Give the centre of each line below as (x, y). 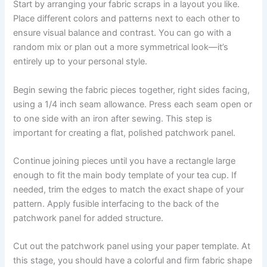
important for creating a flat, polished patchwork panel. (125, 133)
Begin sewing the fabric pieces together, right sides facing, (132, 90)
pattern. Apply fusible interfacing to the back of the (116, 204)
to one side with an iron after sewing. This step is (113, 118)
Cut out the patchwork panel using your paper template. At (132, 246)
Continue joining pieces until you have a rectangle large (125, 161)
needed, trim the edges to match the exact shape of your (129, 190)
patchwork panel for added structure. (89, 218)
